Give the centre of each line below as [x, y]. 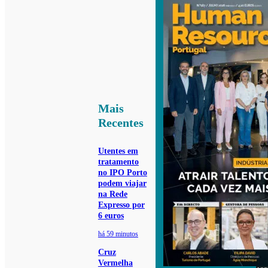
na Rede [112, 194]
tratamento [118, 162]
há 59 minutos [118, 234]
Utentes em [118, 151]
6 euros [111, 216]
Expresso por [121, 205]
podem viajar [122, 184]
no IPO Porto [122, 173]
